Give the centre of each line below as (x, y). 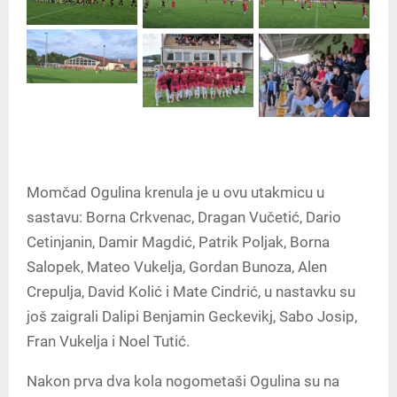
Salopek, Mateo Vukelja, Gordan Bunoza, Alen (177, 267)
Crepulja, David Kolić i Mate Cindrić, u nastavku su (191, 292)
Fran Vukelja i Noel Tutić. (108, 342)
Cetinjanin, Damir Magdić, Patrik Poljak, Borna (178, 242)
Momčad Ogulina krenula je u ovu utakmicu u (175, 193)
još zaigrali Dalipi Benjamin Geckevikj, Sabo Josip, (192, 317)
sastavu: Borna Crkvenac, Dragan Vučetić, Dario (184, 218)
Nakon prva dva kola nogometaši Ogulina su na (183, 381)
